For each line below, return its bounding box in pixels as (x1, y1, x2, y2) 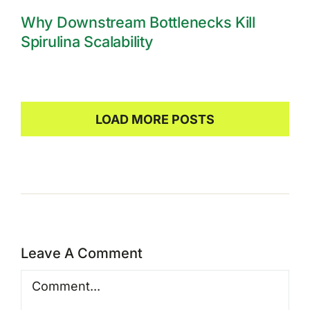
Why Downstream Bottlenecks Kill (20, 13, 255, 32)
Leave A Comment (20, 245, 143, 262)
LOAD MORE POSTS (95, 112, 215, 127)
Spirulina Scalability (20, 33, 153, 51)
